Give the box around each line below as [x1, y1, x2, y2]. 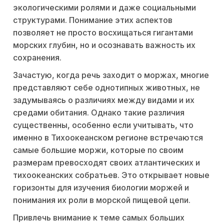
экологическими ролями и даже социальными [13, 2, 196, 13]
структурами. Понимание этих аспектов [13, 15, 172, 25]
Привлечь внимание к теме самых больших [13, 212, 184, 223]
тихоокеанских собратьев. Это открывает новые [13, 170, 209, 180]
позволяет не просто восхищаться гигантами [13, 27, 193, 38]
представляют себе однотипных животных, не [13, 82, 200, 93]
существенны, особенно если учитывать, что [13, 120, 193, 130]
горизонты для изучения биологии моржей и [13, 182, 189, 193]
